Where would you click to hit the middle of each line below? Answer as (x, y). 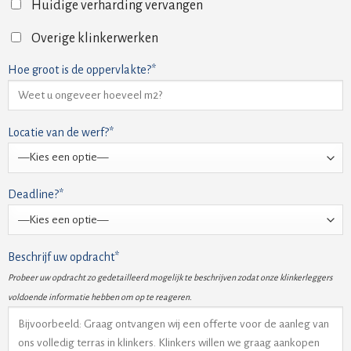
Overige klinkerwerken (95, 39)
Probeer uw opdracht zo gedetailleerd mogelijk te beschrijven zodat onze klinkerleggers (170, 277)
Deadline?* (36, 195)
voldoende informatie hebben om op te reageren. (100, 297)
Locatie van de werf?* (61, 132)
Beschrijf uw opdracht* (63, 257)
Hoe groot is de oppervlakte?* (82, 70)
